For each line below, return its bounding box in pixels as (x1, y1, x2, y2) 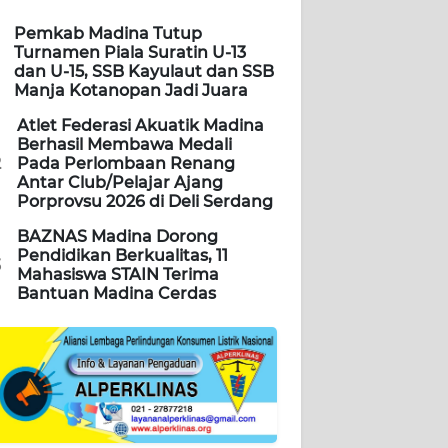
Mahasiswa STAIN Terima (17, 265, 219, 285)
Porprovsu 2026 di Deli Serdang (17, 192, 273, 212)
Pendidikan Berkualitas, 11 (17, 246, 228, 266)
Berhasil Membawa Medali (17, 135, 232, 155)
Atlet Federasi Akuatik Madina (17, 116, 264, 136)
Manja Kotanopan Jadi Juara (14, 81, 248, 101)
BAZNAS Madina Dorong (17, 227, 218, 247)
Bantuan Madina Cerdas (17, 284, 216, 304)
